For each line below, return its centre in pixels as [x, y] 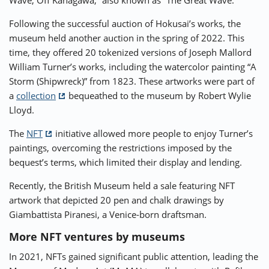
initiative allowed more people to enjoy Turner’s [153, 134]
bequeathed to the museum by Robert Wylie [159, 96]
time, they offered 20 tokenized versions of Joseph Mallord [130, 53]
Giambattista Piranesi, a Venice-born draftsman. [108, 215]
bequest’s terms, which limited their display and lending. [125, 162]
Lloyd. [22, 110]
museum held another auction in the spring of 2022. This [127, 38]
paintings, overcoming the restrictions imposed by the [120, 148]
